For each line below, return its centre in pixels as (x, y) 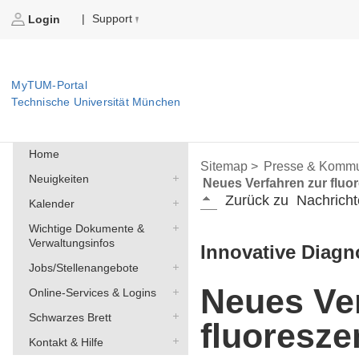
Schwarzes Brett (70, 317)
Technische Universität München (96, 102)
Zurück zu (257, 201)
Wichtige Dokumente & (86, 229)
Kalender (51, 204)
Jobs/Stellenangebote (83, 268)
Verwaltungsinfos (71, 243)
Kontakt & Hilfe (66, 342)
